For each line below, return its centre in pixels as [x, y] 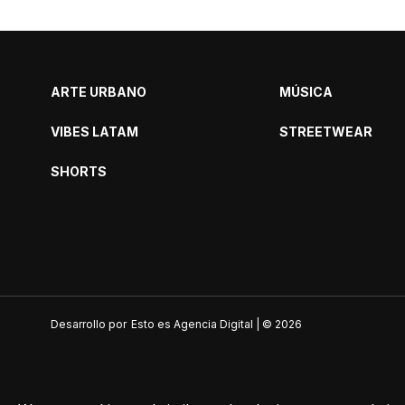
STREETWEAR [325, 131]
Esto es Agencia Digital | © [203, 324]
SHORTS [79, 171]
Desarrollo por [89, 324]
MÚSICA [306, 91]
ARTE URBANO [99, 91]
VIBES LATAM [94, 131]
